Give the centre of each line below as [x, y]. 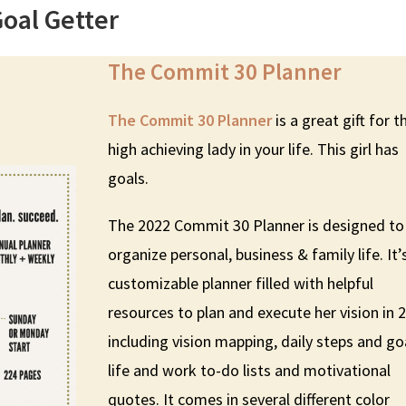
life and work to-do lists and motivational [250, 370]
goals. [129, 178]
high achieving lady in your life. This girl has [254, 149]
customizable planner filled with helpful [241, 283]
